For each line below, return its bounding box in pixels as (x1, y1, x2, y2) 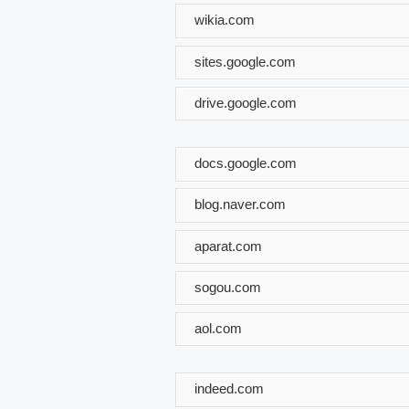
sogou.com (194, 278, 261, 295)
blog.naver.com (194, 195, 286, 212)
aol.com (194, 320, 242, 336)
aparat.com (194, 237, 262, 254)
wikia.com (194, 11, 255, 27)
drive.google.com (194, 94, 297, 110)
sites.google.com (194, 53, 296, 69)
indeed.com (194, 380, 264, 396)
